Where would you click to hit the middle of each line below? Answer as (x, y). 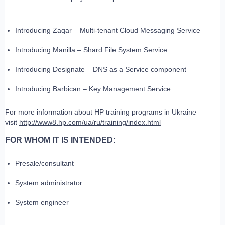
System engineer (42, 203)
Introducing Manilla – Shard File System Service (91, 50)
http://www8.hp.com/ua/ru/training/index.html (90, 122)
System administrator (49, 183)
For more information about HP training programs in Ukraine (101, 112)
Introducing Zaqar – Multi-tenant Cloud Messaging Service (108, 30)
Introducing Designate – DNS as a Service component (101, 70)
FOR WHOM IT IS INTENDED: (60, 140)
